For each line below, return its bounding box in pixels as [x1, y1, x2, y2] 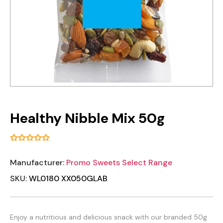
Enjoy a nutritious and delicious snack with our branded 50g [10, 213, 207, 222]
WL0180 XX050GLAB [29, 173, 108, 184]
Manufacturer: [10, 157, 64, 168]
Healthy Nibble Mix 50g [10, 109, 165, 128]
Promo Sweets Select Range [66, 157, 172, 168]
